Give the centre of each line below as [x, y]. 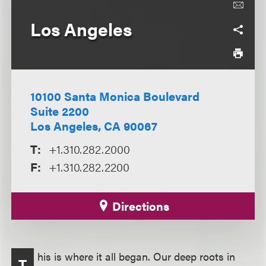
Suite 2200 [60, 111]
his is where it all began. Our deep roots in [137, 256]
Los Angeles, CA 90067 [94, 126]
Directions [139, 206]
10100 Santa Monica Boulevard [115, 96]
